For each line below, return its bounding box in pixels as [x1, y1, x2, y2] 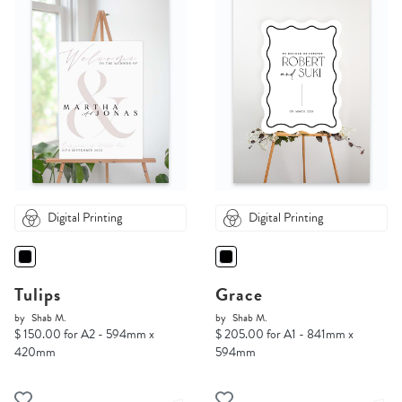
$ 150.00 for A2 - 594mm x [14, 325, 154, 345]
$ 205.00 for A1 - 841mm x [215, 325, 354, 345]
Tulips [14, 281, 61, 309]
